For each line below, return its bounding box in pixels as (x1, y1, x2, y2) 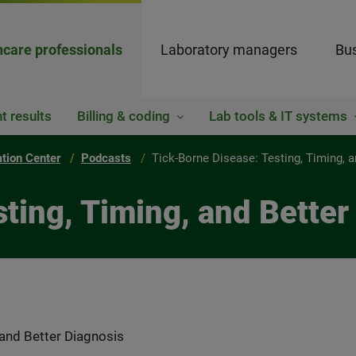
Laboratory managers (161, 41, 297, 58)
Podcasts (81, 151, 131, 165)
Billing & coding (77, 108, 170, 124)
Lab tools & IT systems (209, 108, 347, 124)
